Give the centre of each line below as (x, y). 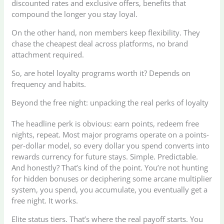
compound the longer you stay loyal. (75, 14)
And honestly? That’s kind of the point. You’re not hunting (110, 168)
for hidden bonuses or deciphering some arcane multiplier (112, 179)
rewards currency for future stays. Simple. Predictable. (105, 157)
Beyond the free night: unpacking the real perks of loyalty (110, 103)
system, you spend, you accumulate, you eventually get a (110, 190)
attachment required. (48, 55)
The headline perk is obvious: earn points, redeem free (105, 124)
